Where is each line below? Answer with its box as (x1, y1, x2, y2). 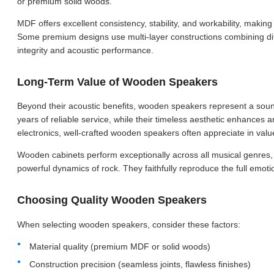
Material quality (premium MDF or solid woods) (29, 241, 210, 251)
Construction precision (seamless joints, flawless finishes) (29, 259, 251, 269)
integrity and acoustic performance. (17, 45, 154, 55)
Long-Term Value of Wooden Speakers (17, 75, 218, 88)
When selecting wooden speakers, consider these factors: (17, 219, 240, 229)
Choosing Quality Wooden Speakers (17, 194, 207, 207)
